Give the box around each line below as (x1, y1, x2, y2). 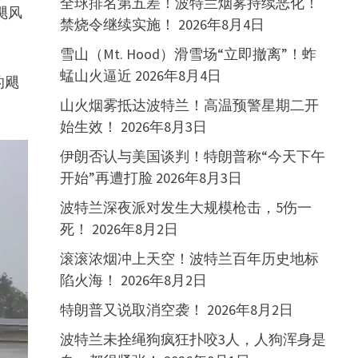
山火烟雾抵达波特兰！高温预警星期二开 (59, 96, 319, 114)
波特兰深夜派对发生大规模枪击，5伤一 (59, 198, 312, 217)
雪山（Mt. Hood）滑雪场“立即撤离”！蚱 (59, 45, 316, 63)
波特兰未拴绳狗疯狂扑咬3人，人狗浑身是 (59, 330, 326, 348)
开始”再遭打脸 (59, 169, 153, 187)
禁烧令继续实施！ (59, 15, 175, 34)
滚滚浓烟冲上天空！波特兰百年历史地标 (59, 249, 319, 268)
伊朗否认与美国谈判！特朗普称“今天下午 (59, 147, 325, 165)
